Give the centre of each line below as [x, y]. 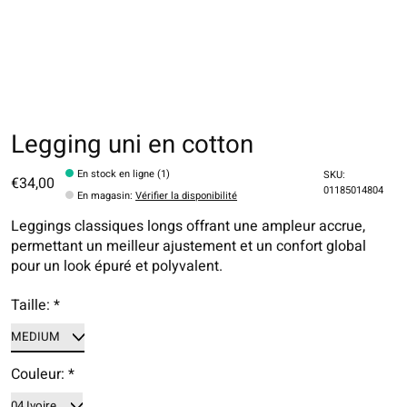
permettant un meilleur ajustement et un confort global [189, 247]
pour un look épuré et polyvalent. [117, 267]
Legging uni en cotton [132, 144]
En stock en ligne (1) [124, 174]
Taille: [32, 306]
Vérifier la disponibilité [187, 196]
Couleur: [40, 375]
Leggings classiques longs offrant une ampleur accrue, [188, 227]
